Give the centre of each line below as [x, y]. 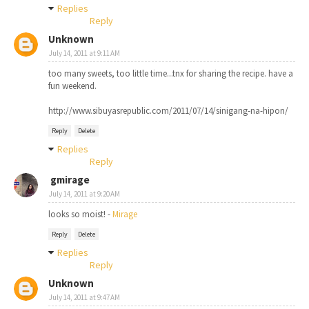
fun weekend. [72, 86]
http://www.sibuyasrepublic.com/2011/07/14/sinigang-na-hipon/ [168, 111]
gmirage [69, 180]
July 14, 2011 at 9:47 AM [84, 297]
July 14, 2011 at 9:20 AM [84, 194]
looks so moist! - [80, 214]
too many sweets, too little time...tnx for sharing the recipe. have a [171, 73]
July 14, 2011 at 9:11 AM [84, 53]
